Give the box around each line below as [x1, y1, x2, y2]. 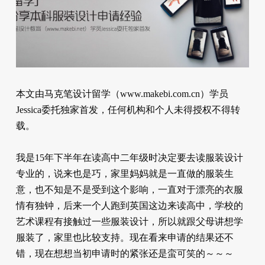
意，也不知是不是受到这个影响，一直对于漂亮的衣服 [15, 184, 243, 195]
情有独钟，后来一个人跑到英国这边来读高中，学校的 [15, 200, 243, 211]
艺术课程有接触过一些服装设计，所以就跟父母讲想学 [15, 216, 243, 227]
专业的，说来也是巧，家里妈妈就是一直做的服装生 [15, 168, 234, 179]
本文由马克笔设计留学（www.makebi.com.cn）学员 [15, 88, 228, 99]
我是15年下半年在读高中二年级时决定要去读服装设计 [15, 152, 243, 163]
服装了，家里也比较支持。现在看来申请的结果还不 [15, 232, 234, 243]
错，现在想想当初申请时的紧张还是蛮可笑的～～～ [15, 248, 234, 258]
